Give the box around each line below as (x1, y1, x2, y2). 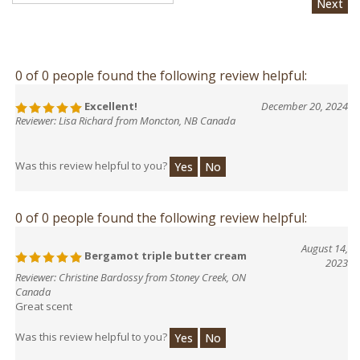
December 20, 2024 (261, 91, 348, 106)
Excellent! (82, 91, 137, 106)
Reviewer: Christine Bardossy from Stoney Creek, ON (15, 262, 246, 277)
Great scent (15, 291, 72, 306)
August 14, (301, 233, 348, 248)
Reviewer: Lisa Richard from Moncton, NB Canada (15, 105, 235, 121)
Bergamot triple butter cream (82, 240, 247, 256)
